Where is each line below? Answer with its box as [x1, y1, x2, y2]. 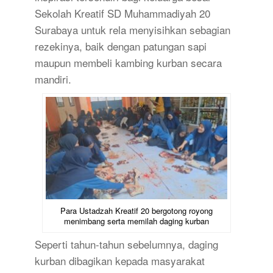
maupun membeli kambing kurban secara [34, 55, 222, 70]
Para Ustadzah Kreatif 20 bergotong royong [60, 204, 213, 216]
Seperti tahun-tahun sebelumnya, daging [34, 236, 218, 252]
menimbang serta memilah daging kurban [64, 214, 209, 227]
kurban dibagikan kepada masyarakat [34, 252, 205, 268]
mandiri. [34, 71, 71, 87]
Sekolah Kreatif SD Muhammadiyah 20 [34, 5, 210, 21]
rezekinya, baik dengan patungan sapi [34, 38, 207, 54]
